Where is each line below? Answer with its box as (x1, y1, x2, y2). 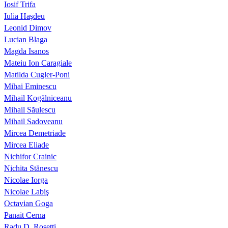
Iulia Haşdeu (4, 12, 45, 21)
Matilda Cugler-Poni (4, 70, 70, 79)
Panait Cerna (4, 211, 45, 220)
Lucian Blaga (4, 35, 47, 44)
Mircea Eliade (4, 140, 49, 150)
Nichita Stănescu (4, 164, 58, 173)
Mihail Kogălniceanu (4, 94, 72, 103)
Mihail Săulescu (4, 105, 55, 115)
